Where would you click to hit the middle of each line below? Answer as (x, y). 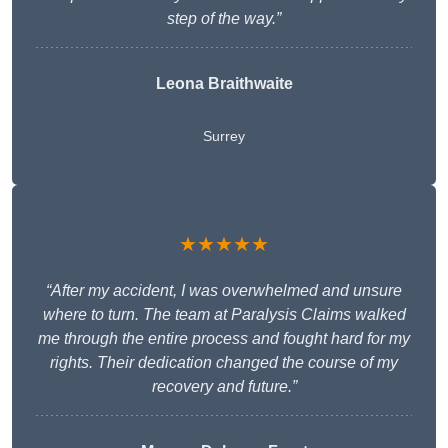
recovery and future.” (224, 387)
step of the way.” (224, 19)
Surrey (224, 136)
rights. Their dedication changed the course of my (224, 363)
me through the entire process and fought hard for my (224, 339)
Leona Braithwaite (224, 84)
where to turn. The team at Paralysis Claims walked (224, 315)
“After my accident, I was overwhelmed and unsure (224, 291)
